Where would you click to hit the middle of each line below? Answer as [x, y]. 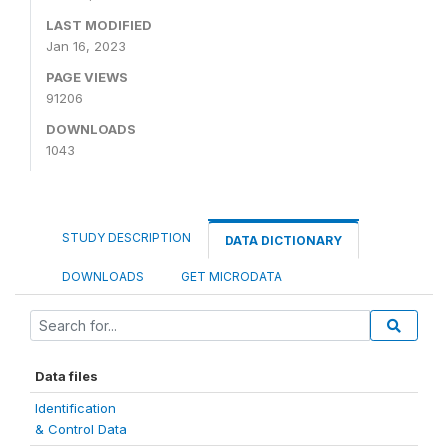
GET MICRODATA [230, 276]
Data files [66, 375]
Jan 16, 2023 [86, 45]
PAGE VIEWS [87, 76]
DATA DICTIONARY [283, 240]
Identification [75, 407]
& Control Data [81, 428]
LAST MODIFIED [99, 24]
